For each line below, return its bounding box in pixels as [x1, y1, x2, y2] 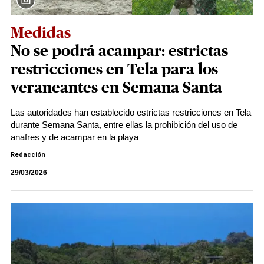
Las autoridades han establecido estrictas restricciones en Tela [11, 107, 251, 117]
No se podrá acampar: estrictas [11, 44, 228, 59]
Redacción [11, 151, 45, 159]
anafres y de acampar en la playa [11, 132, 138, 142]
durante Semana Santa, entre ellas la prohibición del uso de [11, 120, 237, 130]
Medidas [11, 25, 71, 41]
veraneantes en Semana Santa [11, 80, 222, 95]
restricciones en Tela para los [11, 62, 218, 77]
